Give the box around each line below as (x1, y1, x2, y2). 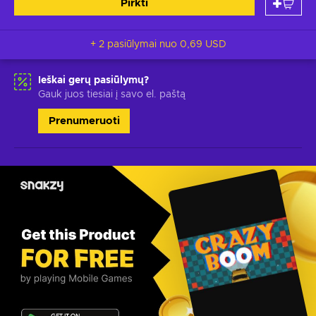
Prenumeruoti (48, 116, 120, 126)
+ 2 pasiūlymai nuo (107, 39, 180, 49)
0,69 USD (179, 39, 226, 49)
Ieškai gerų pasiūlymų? (38, 75, 149, 85)
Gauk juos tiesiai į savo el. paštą (38, 90, 186, 99)
